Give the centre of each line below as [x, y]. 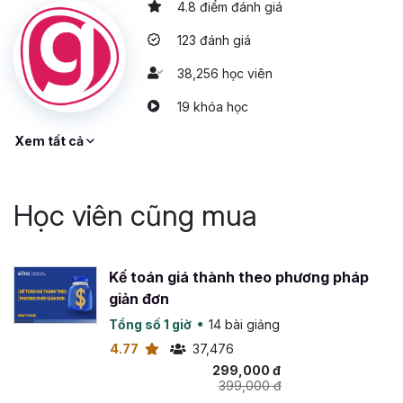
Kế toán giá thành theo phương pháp [238, 277]
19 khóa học [213, 106]
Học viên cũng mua [135, 215]
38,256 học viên [225, 73]
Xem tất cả [50, 140]
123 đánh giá [214, 40]
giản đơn [139, 298]
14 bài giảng [245, 324]
